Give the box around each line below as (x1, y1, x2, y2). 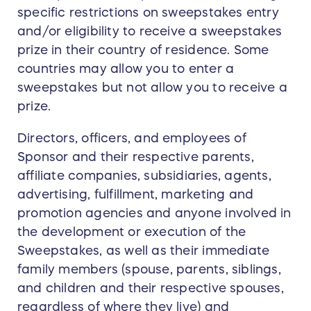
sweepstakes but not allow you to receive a (17, 81, 287, 94)
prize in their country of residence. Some (17, 44, 269, 57)
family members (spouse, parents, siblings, (17, 263, 281, 276)
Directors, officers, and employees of (17, 132, 246, 145)
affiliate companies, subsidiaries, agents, (17, 169, 271, 183)
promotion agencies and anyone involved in (17, 207, 292, 220)
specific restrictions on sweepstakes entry (17, 6, 279, 19)
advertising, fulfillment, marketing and (17, 188, 254, 201)
